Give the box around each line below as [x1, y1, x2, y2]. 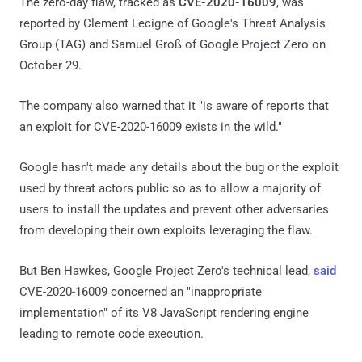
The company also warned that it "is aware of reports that [19, 98, 329, 113]
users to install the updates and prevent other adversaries [19, 201, 329, 217]
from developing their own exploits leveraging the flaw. [19, 222, 313, 238]
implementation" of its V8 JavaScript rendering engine [19, 305, 309, 320]
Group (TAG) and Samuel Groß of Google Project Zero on [19, 36, 326, 52]
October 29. [19, 57, 82, 73]
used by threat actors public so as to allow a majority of [19, 180, 321, 196]
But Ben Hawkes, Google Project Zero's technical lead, [19, 263, 314, 278]
